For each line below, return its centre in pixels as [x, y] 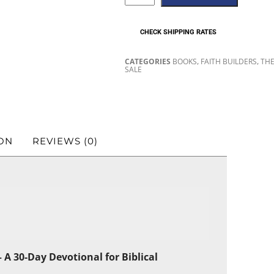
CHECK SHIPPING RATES [179, 32]
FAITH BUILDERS [229, 61]
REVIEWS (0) [65, 141]
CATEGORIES [148, 61]
